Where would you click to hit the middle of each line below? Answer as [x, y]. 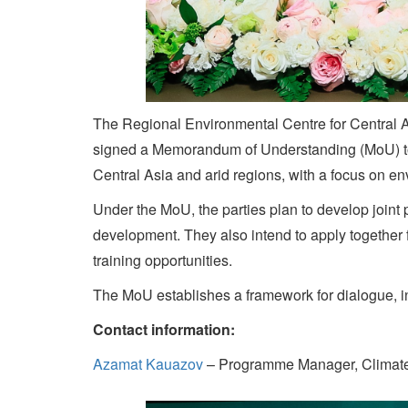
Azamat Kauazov [148, 364]
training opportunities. [163, 260]
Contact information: [164, 330]
